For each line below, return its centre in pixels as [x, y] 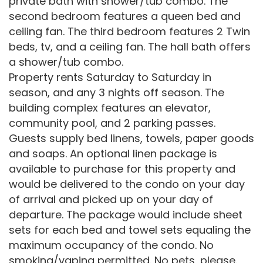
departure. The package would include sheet [126, 215]
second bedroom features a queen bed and [125, 16]
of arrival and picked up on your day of [111, 199]
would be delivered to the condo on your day [127, 184]
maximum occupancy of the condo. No [111, 245]
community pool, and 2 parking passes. [112, 123]
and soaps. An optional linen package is [113, 154]
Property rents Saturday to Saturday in [110, 77]
